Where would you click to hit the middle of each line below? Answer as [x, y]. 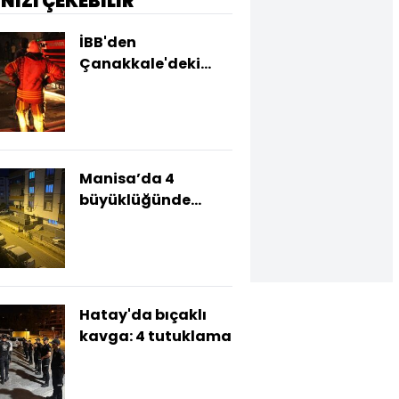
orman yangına [139, 85]
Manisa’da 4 [127, 179]
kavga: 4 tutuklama [155, 336]
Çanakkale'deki [140, 64]
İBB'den [108, 42]
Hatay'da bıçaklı [143, 315]
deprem [109, 221]
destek [106, 106]
